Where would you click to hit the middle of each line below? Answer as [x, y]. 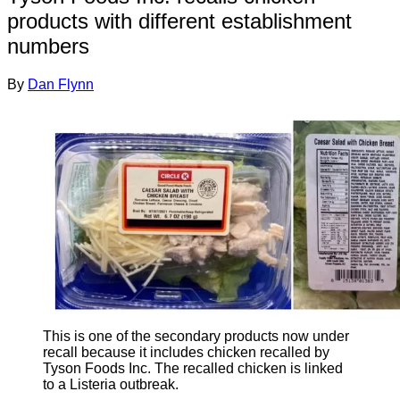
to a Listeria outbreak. [111, 384]
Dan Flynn [61, 84]
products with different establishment [179, 21]
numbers [48, 46]
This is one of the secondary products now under [196, 336]
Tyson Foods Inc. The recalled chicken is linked [193, 368]
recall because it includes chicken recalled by [186, 352]
